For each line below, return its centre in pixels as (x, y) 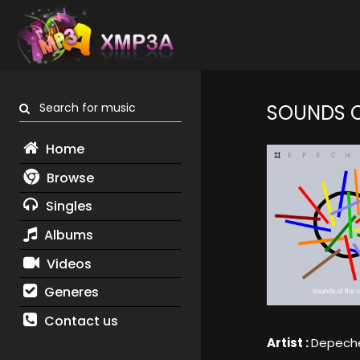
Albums (67, 235)
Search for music (83, 108)
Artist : (288, 343)
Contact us (79, 321)
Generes (70, 292)
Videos (67, 264)
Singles (67, 207)
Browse (68, 178)
